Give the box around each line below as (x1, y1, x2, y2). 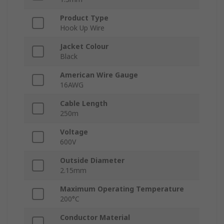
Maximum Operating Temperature (60, 184, 184, 194)
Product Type (60, 13, 108, 23)
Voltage (60, 127, 88, 137)
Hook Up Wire (60, 23, 104, 33)
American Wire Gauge (60, 70, 138, 80)
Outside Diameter (60, 155, 124, 165)
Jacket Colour (60, 41, 108, 51)
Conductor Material (60, 212, 130, 222)
